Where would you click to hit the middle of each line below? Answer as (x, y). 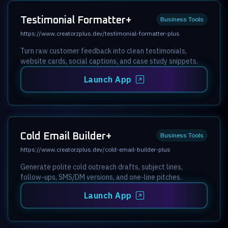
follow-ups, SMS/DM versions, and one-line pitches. (101, 177)
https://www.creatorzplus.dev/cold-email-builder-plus (95, 149)
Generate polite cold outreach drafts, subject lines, (102, 167)
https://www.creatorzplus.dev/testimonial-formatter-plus (100, 33)
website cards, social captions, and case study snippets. (109, 61)
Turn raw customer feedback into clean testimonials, (104, 51)
